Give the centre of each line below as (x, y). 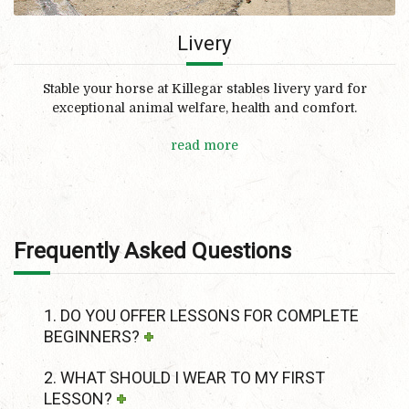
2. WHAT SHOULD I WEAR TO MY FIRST (184, 377)
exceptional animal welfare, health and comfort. (204, 108)
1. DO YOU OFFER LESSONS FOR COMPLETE (201, 315)
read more (204, 145)
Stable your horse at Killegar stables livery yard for (204, 89)
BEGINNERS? (92, 336)
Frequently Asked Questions (152, 251)
